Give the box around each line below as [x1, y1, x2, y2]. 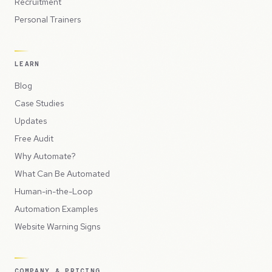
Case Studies [15, 97, 64, 109]
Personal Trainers [15, 13, 81, 25]
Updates [15, 115, 47, 126]
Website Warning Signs [15, 220, 100, 232]
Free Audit [15, 132, 53, 144]
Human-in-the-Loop [15, 185, 93, 197]
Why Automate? [15, 150, 76, 161]
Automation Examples [15, 203, 98, 214]
